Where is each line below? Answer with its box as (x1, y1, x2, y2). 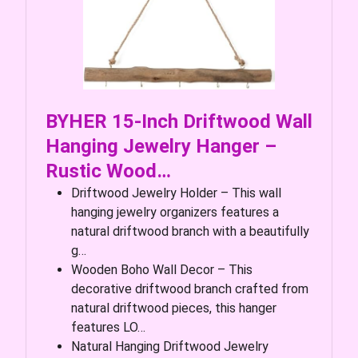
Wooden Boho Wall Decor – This (71, 261, 253, 277)
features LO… (71, 319, 145, 335)
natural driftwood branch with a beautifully (71, 223, 309, 239)
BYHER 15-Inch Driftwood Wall (46, 109, 312, 133)
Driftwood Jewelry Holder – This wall (71, 185, 281, 201)
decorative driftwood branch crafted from (71, 280, 308, 296)
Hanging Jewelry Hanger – (46, 134, 276, 157)
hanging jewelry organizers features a (71, 204, 279, 220)
